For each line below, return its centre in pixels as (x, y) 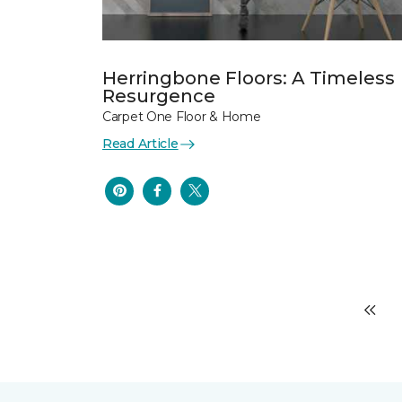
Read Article (140, 144)
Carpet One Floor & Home (182, 117)
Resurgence (159, 96)
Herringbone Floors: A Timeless (249, 78)
